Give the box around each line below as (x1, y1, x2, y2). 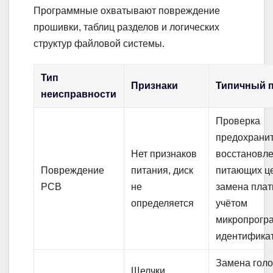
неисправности (41, 88, 117, 99)
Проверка (216, 115, 261, 126)
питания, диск (131, 165, 194, 175)
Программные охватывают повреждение (34, 5, 220, 16)
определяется (131, 197, 194, 208)
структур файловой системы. (34, 38, 165, 49)
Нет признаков (131, 148, 197, 159)
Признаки (131, 80, 179, 91)
